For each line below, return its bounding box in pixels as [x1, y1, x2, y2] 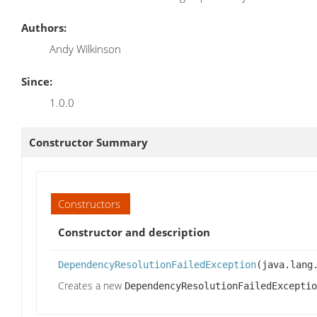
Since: [21, 74, 52, 88]
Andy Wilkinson [50, 42, 121, 57]
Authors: [21, 21, 67, 35]
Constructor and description [58, 224, 210, 239]
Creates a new [58, 278, 125, 292]
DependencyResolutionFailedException [58, 258, 256, 270]
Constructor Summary [29, 134, 148, 149]
